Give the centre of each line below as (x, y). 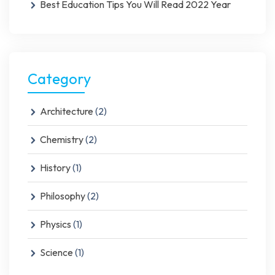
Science (56, 252)
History (55, 167)
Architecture (67, 111)
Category (59, 78)
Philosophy (63, 196)
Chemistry (62, 139)
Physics (56, 224)
